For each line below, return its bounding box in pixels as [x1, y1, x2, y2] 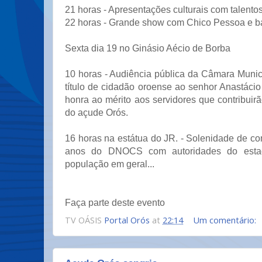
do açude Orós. [65, 108, 128, 118]
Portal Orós [104, 213, 150, 226]
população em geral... [65, 159, 154, 169]
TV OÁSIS [65, 213, 104, 226]
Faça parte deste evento [65, 198, 165, 208]
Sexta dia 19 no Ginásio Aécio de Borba [65, 43, 230, 53]
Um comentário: [193, 213, 259, 226]
